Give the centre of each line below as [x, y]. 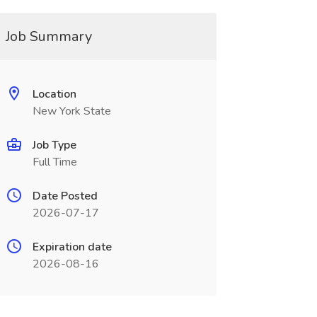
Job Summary [48, 36]
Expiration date [72, 247]
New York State [71, 111]
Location [54, 94]
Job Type [54, 145]
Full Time [54, 162]
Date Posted [65, 196]
